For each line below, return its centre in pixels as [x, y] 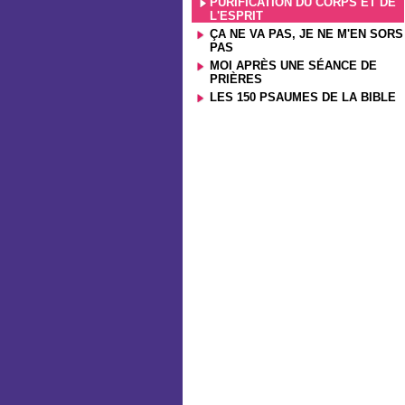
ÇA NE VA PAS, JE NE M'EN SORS [306, 34]
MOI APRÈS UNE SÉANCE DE [293, 66]
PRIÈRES [236, 79]
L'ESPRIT [236, 16]
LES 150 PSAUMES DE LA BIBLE [303, 97]
